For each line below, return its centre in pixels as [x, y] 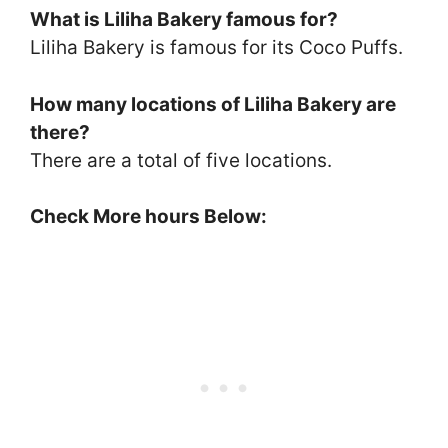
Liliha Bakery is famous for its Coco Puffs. [216, 48]
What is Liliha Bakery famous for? [184, 20]
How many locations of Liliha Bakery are [213, 104]
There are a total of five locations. [181, 160]
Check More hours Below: [148, 217]
